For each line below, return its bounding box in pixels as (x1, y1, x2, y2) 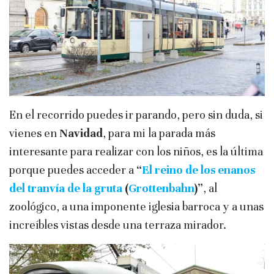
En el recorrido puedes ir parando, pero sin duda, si (9, 108, 263, 122)
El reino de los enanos (142, 163, 255, 177)
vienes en (9, 126, 59, 141)
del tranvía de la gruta (9, 181, 122, 196)
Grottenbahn (128, 181, 194, 196)
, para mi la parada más (103, 126, 215, 141)
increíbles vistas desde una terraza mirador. (9, 218, 226, 232)
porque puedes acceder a (9, 163, 136, 177)
